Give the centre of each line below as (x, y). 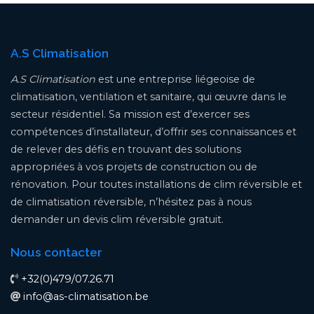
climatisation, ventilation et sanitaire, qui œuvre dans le (149, 97)
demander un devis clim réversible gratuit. (117, 220)
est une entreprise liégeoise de (175, 80)
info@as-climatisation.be (86, 296)
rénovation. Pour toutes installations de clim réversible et (156, 185)
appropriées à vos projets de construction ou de (134, 167)
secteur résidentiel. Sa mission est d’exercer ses (130, 115)
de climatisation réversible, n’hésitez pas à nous (131, 202)
